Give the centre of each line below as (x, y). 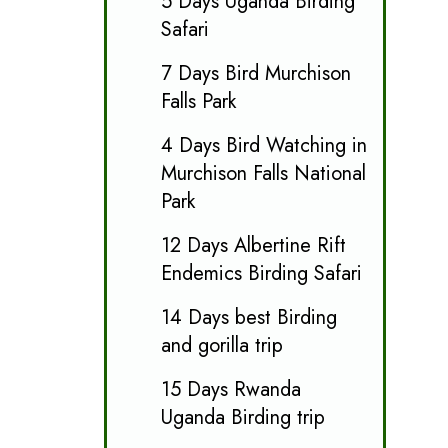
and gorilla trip (221, 345)
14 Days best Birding (248, 317)
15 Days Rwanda (230, 389)
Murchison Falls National (263, 173)
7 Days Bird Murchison (255, 73)
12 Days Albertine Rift (253, 245)
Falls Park (198, 101)
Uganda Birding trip (242, 417)
